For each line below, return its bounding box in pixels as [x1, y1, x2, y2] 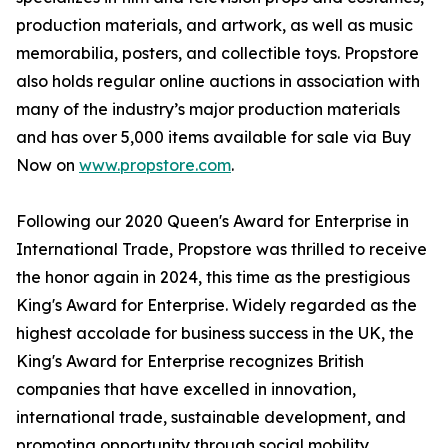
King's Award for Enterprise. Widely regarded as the [16, 295, 417, 316]
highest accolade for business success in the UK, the [16, 323, 414, 344]
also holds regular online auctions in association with [16, 71, 420, 92]
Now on [16, 155, 79, 176]
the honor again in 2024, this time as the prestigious [16, 267, 410, 288]
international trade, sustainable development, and [16, 407, 406, 428]
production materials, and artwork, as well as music [16, 15, 413, 36]
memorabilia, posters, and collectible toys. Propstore [16, 43, 419, 64]
